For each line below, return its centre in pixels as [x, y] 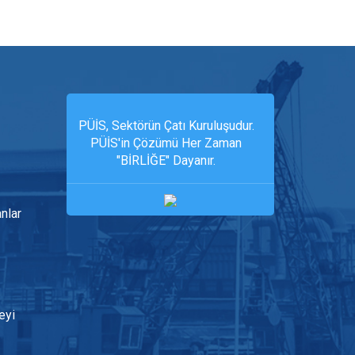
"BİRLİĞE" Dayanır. [166, 160]
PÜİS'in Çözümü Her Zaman [166, 143]
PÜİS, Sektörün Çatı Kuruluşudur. [166, 126]
